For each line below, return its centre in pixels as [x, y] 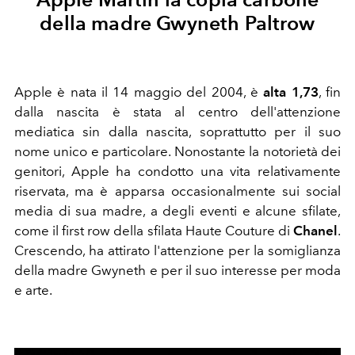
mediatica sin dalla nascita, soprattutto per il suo [177, 131]
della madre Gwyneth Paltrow [177, 23]
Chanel [315, 230]
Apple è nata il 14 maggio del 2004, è [139, 92]
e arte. [33, 290]
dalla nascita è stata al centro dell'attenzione [177, 111]
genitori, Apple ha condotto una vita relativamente [177, 171]
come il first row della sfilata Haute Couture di [154, 230]
